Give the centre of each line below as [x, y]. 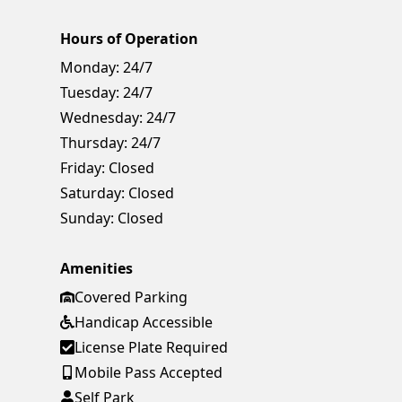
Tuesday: [90, 92]
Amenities [97, 268]
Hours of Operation [130, 38]
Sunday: [87, 218]
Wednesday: [102, 117]
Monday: [90, 67]
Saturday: [93, 192]
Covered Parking [131, 297]
